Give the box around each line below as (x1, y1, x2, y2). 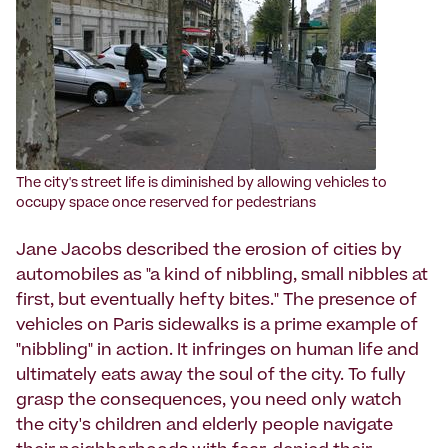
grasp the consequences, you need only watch (16, 393, 402, 410)
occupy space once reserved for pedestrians (16, 198, 316, 212)
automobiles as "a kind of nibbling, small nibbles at (16, 268, 428, 285)
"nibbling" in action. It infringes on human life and (16, 343, 419, 360)
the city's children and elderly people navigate (16, 418, 393, 435)
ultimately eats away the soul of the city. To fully (16, 368, 406, 385)
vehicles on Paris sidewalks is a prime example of (16, 318, 418, 335)
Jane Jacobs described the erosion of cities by (16, 243, 402, 260)
